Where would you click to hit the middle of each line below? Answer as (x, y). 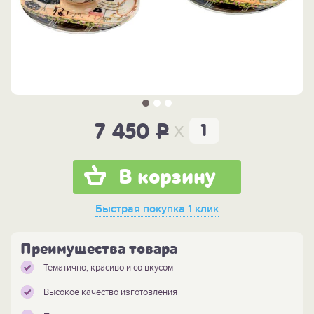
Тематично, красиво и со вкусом (108, 268)
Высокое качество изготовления (110, 293)
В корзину (167, 178)
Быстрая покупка (140, 209)
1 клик (202, 209)
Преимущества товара (99, 249)
